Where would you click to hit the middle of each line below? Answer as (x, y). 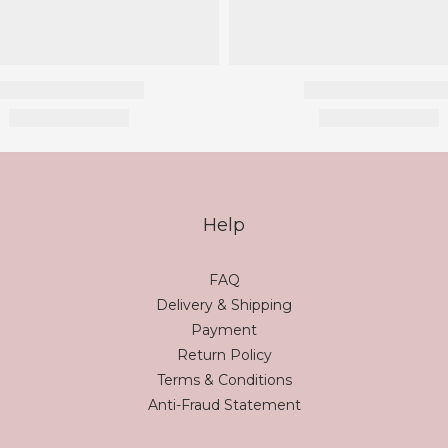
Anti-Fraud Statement (224, 405)
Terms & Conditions (224, 380)
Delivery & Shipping (224, 305)
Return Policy (224, 355)
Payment (224, 330)
